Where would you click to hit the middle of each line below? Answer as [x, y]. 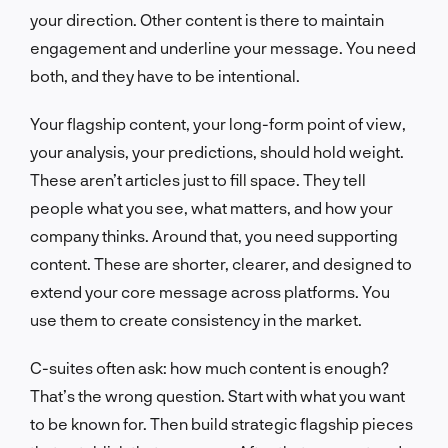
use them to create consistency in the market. [196, 319]
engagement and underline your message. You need [223, 47]
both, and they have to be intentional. [165, 75]
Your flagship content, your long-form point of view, [218, 123]
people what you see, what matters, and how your [211, 207]
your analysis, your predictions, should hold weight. [217, 151]
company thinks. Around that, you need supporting [214, 235]
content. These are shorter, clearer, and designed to [221, 263]
